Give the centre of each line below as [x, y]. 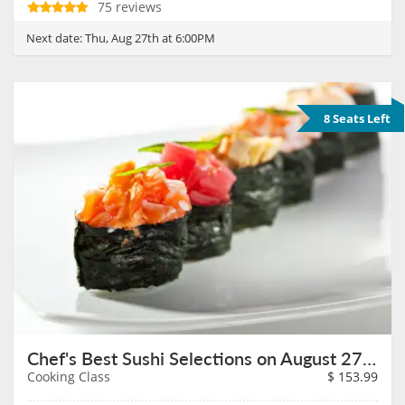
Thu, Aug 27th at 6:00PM [150, 38]
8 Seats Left [357, 119]
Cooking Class [69, 377]
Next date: [56, 38]
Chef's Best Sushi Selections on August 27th [369, 358]
